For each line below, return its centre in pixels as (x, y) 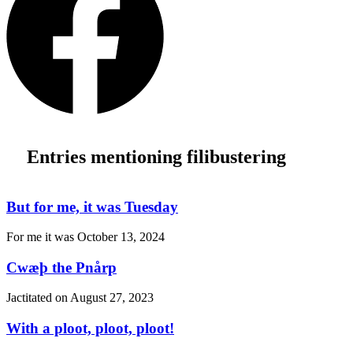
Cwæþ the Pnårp (61, 267)
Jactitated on (38, 298)
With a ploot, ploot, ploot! (90, 328)
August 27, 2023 (112, 298)
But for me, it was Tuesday (92, 206)
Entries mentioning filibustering (156, 156)
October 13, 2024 (121, 237)
